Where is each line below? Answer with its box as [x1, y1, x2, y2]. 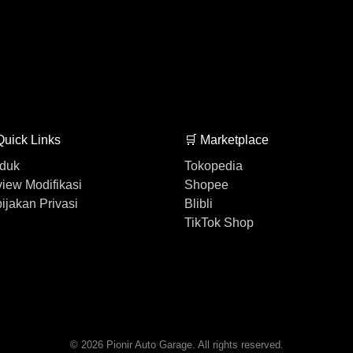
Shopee [184, 177, 229, 191]
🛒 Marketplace [184, 132, 269, 147]
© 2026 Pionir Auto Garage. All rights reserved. [69, 338, 284, 351]
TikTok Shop [184, 215, 254, 229]
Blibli [184, 196, 213, 210]
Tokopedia [184, 158, 243, 173]
